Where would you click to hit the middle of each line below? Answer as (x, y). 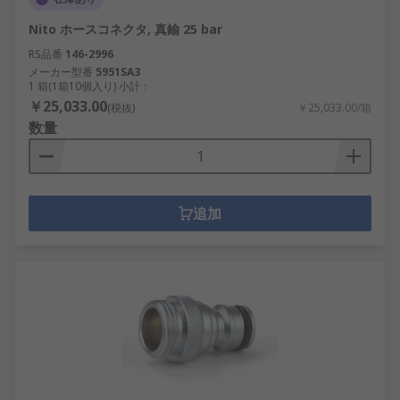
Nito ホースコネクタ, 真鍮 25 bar (125, 29)
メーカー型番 (61, 72)
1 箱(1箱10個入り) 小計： (90, 86)
